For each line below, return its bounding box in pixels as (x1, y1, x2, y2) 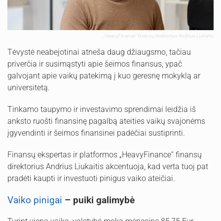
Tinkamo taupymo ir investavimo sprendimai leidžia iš (7, 105, 196, 114)
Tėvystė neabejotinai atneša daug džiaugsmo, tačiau (7, 47, 191, 57)
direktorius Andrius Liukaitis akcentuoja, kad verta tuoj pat (7, 162, 208, 172)
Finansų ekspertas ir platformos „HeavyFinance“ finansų (7, 150, 202, 160)
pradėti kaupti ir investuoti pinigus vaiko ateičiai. (7, 174, 175, 184)
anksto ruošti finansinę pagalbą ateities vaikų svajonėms (7, 116, 205, 126)
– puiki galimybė (62, 194, 135, 206)
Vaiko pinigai (7, 194, 62, 206)
